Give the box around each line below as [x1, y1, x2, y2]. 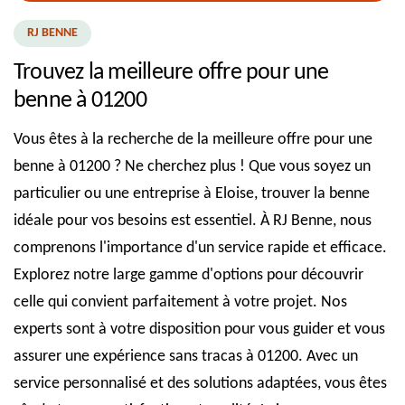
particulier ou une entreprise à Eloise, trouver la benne [14, 184, 370, 202]
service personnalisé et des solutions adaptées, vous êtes [14, 374, 387, 392]
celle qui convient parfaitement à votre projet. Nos [14, 293, 347, 311]
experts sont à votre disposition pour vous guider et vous [14, 320, 385, 338]
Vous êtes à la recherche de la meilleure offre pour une [14, 130, 372, 148]
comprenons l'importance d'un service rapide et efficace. [14, 239, 387, 257]
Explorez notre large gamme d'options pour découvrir [14, 266, 363, 284]
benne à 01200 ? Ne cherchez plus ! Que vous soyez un [14, 157, 371, 175]
